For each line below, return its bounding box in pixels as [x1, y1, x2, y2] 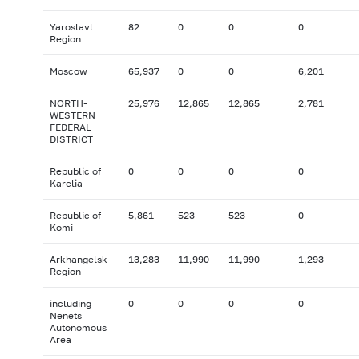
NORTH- [49, 97, 87, 110]
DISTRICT [49, 133, 93, 146]
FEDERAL [49, 121, 91, 134]
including [49, 297, 91, 310]
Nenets [49, 309, 82, 322]
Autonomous [49, 321, 107, 334]
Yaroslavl [49, 21, 93, 34]
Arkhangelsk [49, 253, 107, 266]
